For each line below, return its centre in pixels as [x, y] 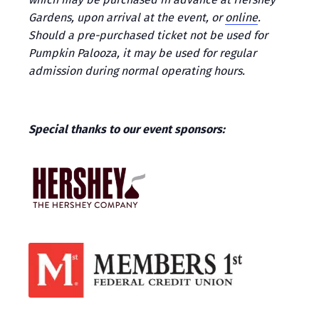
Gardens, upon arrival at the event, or [127, 17]
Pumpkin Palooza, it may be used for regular [142, 53]
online [241, 17]
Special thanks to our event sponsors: [128, 129]
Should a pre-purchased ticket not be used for [148, 35]
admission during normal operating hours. [137, 70]
